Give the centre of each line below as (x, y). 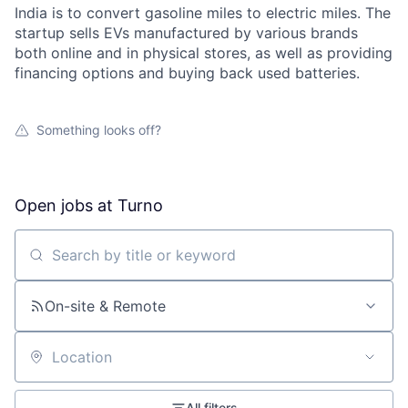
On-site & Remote (105, 306)
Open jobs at (66, 205)
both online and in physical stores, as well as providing (204, 53)
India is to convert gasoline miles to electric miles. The (203, 13)
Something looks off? (99, 130)
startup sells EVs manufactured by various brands (186, 33)
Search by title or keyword (106, 263)
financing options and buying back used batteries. (187, 73)
